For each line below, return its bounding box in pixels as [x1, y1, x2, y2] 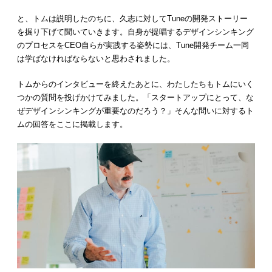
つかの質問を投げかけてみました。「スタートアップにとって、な [17, 93, 254, 103]
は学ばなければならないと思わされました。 [17, 54, 175, 64]
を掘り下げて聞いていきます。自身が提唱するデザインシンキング [17, 27, 254, 37]
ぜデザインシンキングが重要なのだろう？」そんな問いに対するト [17, 106, 254, 116]
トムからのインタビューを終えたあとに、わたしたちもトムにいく [17, 80, 254, 89]
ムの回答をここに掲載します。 [17, 120, 127, 129]
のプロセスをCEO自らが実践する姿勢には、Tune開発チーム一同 [17, 41, 249, 50]
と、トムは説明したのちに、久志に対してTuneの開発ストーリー [17, 14, 248, 24]
